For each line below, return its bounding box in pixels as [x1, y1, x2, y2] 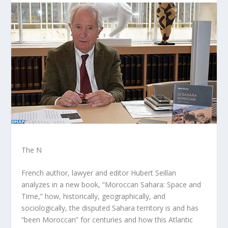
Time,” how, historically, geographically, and [21, 191, 166, 202]
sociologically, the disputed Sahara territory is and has [21, 203, 199, 213]
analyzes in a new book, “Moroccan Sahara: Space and [21, 180, 202, 190]
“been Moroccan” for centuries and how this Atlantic [21, 215, 193, 225]
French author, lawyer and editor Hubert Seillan [21, 168, 177, 178]
